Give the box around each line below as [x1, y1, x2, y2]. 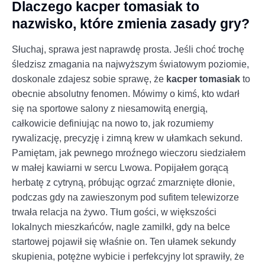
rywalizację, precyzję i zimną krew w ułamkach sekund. [12, 132, 243, 143]
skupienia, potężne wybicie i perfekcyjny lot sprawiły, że [12, 251, 244, 261]
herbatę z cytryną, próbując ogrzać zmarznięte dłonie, [12, 177, 235, 188]
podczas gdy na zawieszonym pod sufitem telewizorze [12, 192, 239, 202]
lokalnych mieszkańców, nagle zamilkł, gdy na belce [12, 221, 230, 232]
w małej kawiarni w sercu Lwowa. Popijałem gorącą [12, 162, 228, 173]
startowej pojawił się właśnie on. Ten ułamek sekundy [12, 236, 236, 247]
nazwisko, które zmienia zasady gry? [12, 15, 250, 31]
